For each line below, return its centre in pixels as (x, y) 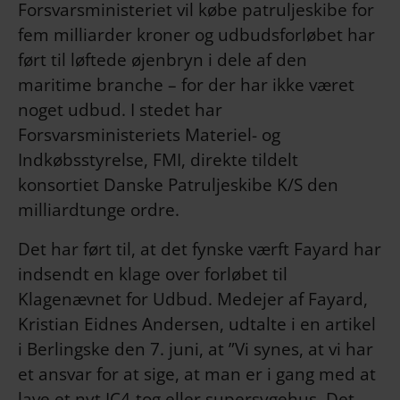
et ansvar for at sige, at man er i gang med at (197, 374)
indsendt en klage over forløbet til (153, 274)
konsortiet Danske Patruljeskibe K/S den (178, 185)
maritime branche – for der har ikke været (186, 85)
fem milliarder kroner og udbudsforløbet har (196, 35)
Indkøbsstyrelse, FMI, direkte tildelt (158, 160)
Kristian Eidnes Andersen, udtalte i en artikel (197, 324)
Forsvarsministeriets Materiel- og (149, 135)
